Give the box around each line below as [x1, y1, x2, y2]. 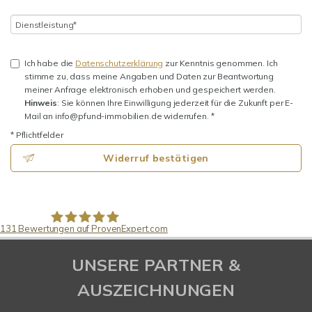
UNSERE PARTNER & [72, 254, 240, 275]
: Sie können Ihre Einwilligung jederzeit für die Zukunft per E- [57, 97, 293, 108]
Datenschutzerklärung [75, 58, 164, 68]
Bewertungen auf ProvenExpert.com [16, 223, 168, 234]
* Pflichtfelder [10, 130, 63, 140]
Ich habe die [24, 58, 76, 68]
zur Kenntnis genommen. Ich [163, 58, 278, 68]
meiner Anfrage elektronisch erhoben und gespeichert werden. [24, 84, 276, 95]
